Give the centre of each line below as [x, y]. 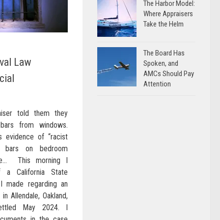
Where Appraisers [168, 14]
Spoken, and [161, 63]
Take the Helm [164, 24]
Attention [157, 84]
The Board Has [164, 53]
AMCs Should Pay [169, 74]
